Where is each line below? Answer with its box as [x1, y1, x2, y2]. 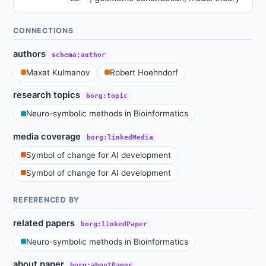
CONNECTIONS [13, 26, 74, 36]
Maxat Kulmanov [26, 67, 90, 77]
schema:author [51, 50, 106, 59]
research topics [13, 90, 83, 101]
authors [13, 48, 49, 59]
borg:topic [85, 92, 128, 100]
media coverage [13, 131, 84, 142]
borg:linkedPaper [80, 220, 147, 228]
